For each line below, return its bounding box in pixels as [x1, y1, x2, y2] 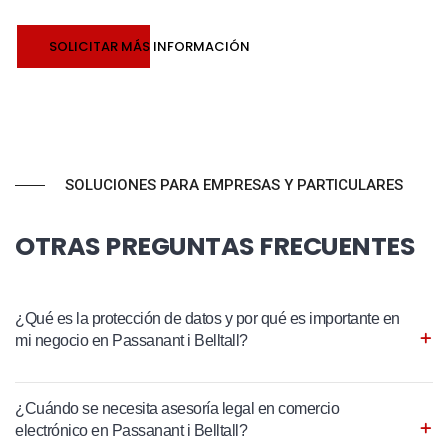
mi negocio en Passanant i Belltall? [15, 332, 248, 350]
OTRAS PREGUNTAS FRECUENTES [15, 228, 415, 265]
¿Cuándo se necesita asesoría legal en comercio [15, 400, 339, 418]
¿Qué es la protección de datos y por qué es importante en [15, 310, 400, 328]
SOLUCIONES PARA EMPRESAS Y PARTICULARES [65, 176, 403, 195]
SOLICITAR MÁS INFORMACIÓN [49, 37, 250, 57]
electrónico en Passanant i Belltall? [15, 422, 247, 440]
